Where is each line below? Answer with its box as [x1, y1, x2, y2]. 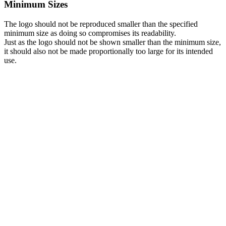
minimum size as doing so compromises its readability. [4, 29, 176, 38]
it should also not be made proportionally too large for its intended [4, 47, 213, 56]
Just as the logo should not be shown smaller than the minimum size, [4, 38, 221, 47]
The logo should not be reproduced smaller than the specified [4, 20, 198, 29]
